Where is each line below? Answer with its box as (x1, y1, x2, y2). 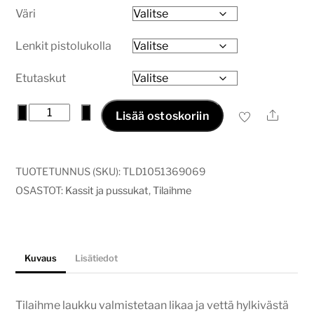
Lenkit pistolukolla (15, 39, 112, 53)
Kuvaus (25, 252, 57, 264)
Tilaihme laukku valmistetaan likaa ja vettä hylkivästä (15, 299, 289, 312)
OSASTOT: (15, 184, 66, 197)
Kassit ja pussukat (65, 184, 149, 197)
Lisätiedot (74, 252, 118, 264)
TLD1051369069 (123, 165, 206, 178)
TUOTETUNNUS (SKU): (15, 165, 123, 178)
